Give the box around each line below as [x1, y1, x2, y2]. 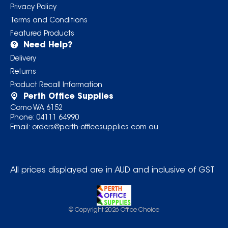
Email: [10, 124, 32, 132]
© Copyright [68, 207, 105, 214]
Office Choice [119, 207, 159, 214]
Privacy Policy [10, 4, 56, 12]
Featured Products [10, 31, 74, 38]
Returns [10, 69, 36, 76]
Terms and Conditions [10, 17, 88, 25]
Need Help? [23, 41, 72, 50]
